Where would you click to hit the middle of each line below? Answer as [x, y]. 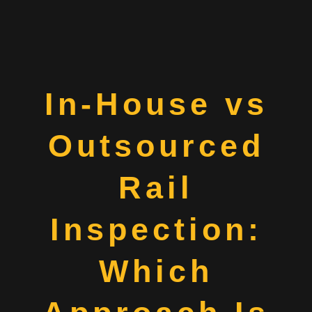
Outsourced [156, 146]
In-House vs [156, 104]
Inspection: [156, 229]
